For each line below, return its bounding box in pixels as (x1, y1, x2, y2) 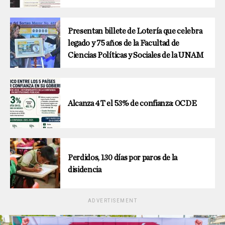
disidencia (68, 165, 101, 174)
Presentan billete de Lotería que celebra (68, 27, 202, 35)
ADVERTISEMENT (87, 197, 138, 203)
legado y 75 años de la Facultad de (68, 39, 180, 47)
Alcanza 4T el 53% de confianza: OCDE (68, 99, 197, 107)
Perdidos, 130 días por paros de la (68, 153, 178, 162)
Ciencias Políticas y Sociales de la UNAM (68, 51, 203, 59)
